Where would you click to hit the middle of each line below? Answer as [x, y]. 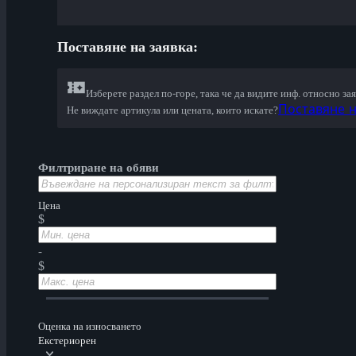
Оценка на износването [90, 327]
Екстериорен [67, 341]
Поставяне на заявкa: [128, 47]
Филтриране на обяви [99, 168]
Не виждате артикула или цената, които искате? [172, 110]
